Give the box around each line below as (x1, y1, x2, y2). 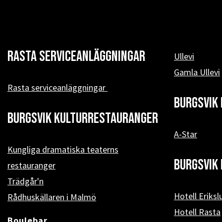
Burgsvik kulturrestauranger (7, 110, 158, 127)
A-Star (174, 128, 197, 140)
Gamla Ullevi (174, 66, 220, 78)
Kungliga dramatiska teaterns (7, 144, 118, 155)
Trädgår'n (7, 175, 44, 187)
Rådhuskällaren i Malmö (7, 191, 96, 203)
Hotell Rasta (174, 206, 221, 218)
